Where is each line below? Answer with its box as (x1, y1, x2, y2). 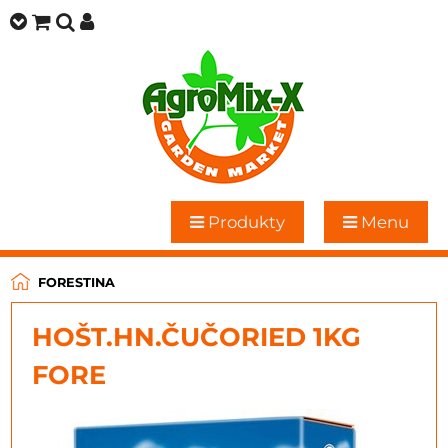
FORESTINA (38, 275, 115, 290)
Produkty (204, 212, 285, 232)
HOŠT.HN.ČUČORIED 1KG (32, 321, 361, 352)
